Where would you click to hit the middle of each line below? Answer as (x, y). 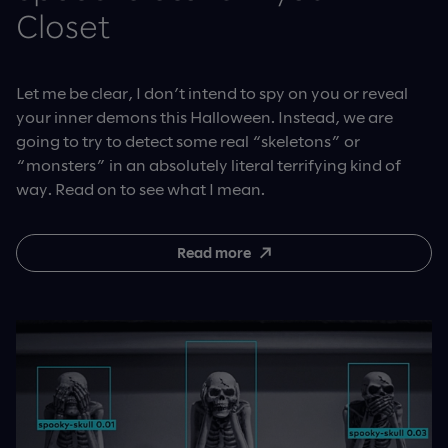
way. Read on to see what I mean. (140, 188)
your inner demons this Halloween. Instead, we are (204, 116)
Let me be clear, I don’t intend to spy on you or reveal (212, 92)
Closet (63, 28)
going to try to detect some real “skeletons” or (188, 140)
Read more (214, 252)
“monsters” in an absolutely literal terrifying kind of (208, 164)
